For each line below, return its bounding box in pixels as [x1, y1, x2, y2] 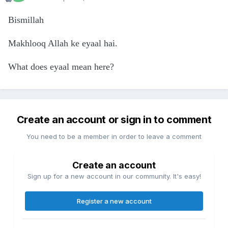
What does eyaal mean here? [8, 62, 114, 72]
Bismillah [8, 15, 44, 25]
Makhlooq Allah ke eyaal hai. [8, 38, 120, 49]
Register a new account [76, 197, 152, 206]
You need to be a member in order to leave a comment [26, 132, 202, 141]
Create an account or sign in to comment [16, 113, 212, 126]
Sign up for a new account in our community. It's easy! [27, 172, 201, 181]
